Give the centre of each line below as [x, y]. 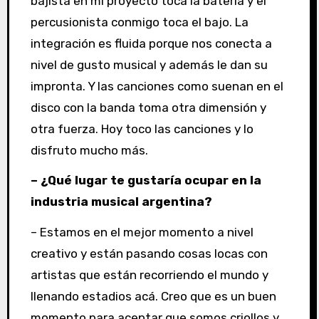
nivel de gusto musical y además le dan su [149, 64]
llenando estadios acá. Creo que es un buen [153, 297]
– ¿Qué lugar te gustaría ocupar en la [146, 181]
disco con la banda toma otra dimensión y [148, 107]
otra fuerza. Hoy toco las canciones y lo [142, 129]
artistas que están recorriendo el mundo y [149, 275]
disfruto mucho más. [89, 150]
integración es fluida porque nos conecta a [151, 43]
